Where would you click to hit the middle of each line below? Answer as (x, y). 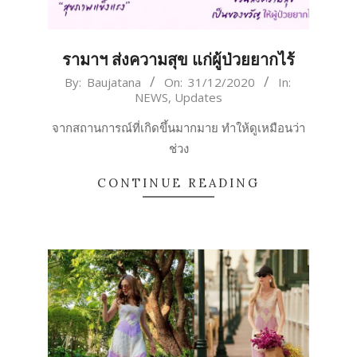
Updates (198, 97)
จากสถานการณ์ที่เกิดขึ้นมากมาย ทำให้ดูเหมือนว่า (178, 127)
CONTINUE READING (178, 182)
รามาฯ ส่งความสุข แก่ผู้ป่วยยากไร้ (178, 59)
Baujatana (114, 82)
